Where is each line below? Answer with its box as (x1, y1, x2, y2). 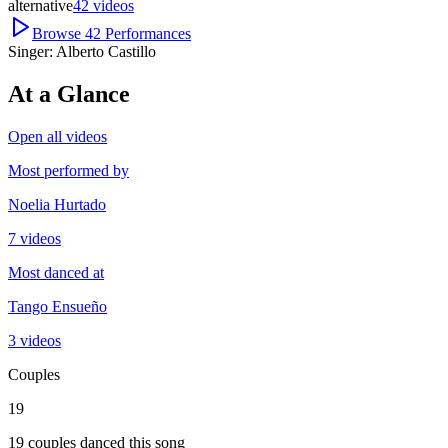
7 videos (8, 229, 61, 247)
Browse (32, 24, 85, 42)
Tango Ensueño (8, 297, 107, 315)
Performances (105, 24, 191, 42)
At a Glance (8, 80, 130, 107)
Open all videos (8, 127, 107, 145)
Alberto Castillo (56, 42, 156, 60)
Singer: (8, 42, 53, 60)
